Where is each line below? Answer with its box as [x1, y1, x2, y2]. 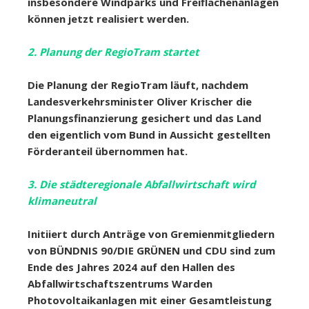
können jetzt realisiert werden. [28, 12, 189, 26]
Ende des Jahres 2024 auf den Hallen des [28, 260, 235, 275]
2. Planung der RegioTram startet [28, 45, 199, 59]
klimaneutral [28, 194, 97, 208]
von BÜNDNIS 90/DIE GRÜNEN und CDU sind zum [28, 243, 275, 258]
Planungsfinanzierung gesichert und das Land [28, 111, 261, 126]
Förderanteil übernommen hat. [28, 144, 188, 159]
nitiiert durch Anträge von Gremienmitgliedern [31, 227, 275, 241]
